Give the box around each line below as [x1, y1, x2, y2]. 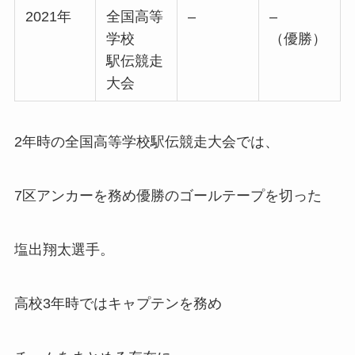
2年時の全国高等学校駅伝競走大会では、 [13, 134, 279, 151]
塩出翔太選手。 [13, 242, 114, 258]
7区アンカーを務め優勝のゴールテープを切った [13, 188, 322, 204]
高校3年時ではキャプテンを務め [13, 295, 222, 311]
